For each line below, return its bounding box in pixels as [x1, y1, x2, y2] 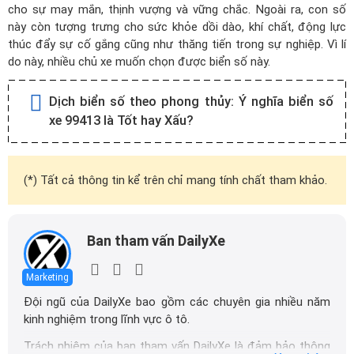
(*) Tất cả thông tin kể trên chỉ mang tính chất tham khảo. [24, 173, 327, 187]
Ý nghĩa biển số [238, 94, 334, 109]
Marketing [26, 272, 69, 283]
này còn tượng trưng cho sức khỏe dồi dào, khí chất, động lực [8, 20, 346, 34]
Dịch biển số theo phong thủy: [49, 94, 239, 109]
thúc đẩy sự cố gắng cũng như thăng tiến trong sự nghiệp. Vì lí [8, 37, 346, 51]
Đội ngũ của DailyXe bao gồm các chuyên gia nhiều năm [24, 295, 330, 309]
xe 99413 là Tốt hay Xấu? [49, 113, 194, 128]
